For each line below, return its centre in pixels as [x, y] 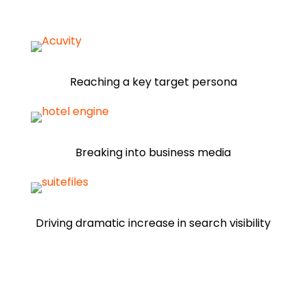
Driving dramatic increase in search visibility [153, 223]
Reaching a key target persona [153, 82]
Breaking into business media [153, 152]
